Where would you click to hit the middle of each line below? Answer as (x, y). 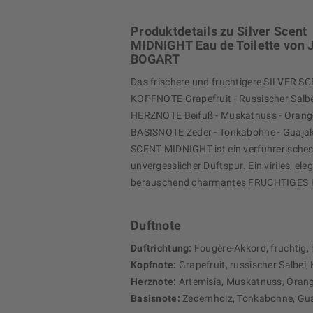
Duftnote (156, 226)
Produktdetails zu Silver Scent (219, 31)
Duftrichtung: (161, 248)
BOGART (155, 59)
